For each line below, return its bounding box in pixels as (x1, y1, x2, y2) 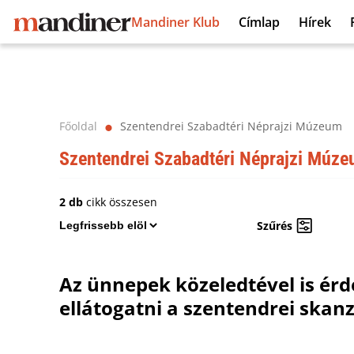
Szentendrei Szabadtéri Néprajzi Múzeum (120, 119, 342, 134)
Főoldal (59, 119, 97, 134)
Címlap (239, 13, 280, 31)
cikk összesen (83, 194, 157, 209)
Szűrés (257, 217, 292, 233)
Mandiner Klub (131, 13, 220, 31)
